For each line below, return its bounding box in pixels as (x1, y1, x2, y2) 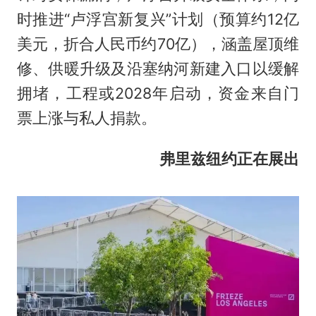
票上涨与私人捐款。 (16, 108, 157, 127)
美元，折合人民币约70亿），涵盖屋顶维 (16, 34, 300, 53)
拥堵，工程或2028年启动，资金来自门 (16, 83, 300, 102)
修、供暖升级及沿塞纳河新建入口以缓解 (16, 59, 300, 78)
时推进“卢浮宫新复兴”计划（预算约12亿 (16, 9, 300, 28)
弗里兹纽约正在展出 (159, 150, 300, 169)
